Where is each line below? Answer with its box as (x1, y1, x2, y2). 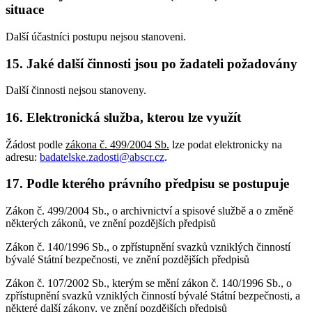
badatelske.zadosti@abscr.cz (40, 150, 164, 163)
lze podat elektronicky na (169, 138, 282, 150)
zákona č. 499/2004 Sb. (65, 138, 169, 150)
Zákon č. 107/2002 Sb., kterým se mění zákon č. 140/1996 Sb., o (6, 277, 292, 290)
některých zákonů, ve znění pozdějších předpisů (6, 217, 216, 230)
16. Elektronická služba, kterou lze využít (6, 110, 241, 125)
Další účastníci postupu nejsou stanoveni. (6, 30, 186, 42)
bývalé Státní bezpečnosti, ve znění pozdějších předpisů (6, 253, 249, 266)
